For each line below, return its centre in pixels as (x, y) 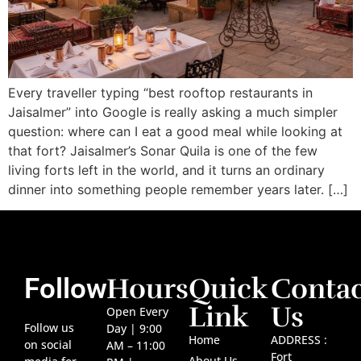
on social (48, 345)
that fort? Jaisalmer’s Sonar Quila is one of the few (163, 151)
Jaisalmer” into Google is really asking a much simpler (173, 112)
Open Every (137, 312)
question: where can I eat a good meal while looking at (175, 132)
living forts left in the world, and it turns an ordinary (166, 170)
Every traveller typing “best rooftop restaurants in (160, 93)
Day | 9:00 (134, 329)
